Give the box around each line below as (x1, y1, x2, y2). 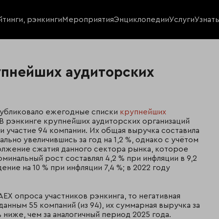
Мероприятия (62, 15, 114, 23)
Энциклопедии (113, 15, 169, 23)
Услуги (169, 15, 195, 23)
